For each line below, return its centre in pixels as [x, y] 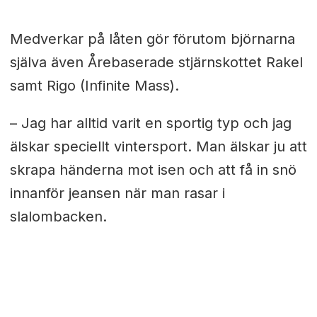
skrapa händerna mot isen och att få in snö [153, 170]
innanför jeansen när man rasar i [117, 194]
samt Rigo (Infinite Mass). [94, 86]
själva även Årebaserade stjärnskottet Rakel [156, 63]
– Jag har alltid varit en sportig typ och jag [150, 123]
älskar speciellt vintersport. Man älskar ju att [158, 147]
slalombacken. [58, 217]
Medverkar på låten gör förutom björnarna [152, 39]
